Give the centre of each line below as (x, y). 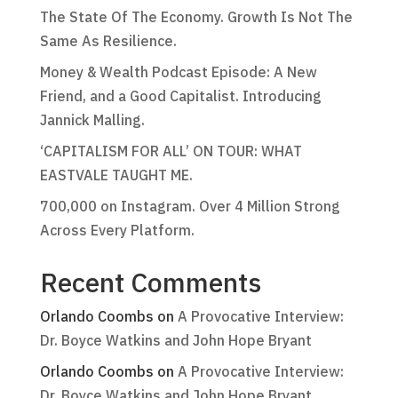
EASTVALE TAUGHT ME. (116, 175)
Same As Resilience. (108, 41)
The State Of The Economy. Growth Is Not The (196, 17)
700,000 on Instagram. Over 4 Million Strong (190, 207)
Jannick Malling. (92, 120)
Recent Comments (150, 283)
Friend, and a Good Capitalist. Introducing (180, 96)
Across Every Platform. (117, 231)
